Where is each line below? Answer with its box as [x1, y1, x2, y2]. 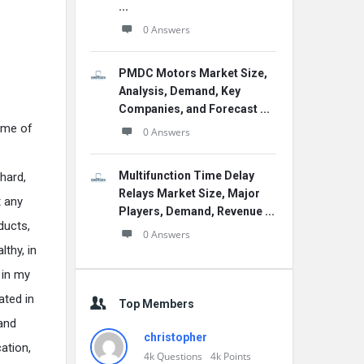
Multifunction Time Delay [119, 169, 254, 182]
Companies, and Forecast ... [119, 102, 270, 115]
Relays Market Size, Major [119, 187, 260, 200]
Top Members [119, 297, 194, 310]
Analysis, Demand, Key [119, 84, 240, 97]
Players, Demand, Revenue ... [119, 205, 275, 218]
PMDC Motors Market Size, [119, 67, 267, 80]
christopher [144, 331, 207, 344]
